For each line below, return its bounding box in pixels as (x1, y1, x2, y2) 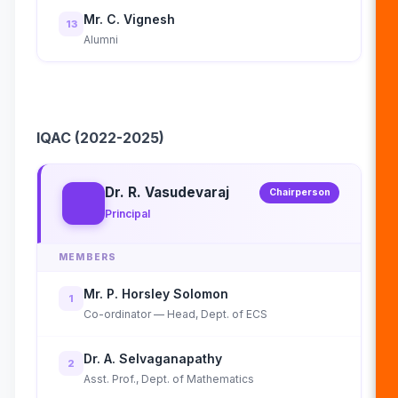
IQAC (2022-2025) (36, 128, 164, 147)
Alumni (84, 33, 118, 47)
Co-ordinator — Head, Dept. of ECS (84, 307, 267, 322)
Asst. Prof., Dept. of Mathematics (84, 372, 254, 386)
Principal (105, 206, 150, 220)
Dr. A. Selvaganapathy (84, 351, 222, 367)
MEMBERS (59, 251, 117, 263)
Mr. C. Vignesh (84, 12, 175, 28)
